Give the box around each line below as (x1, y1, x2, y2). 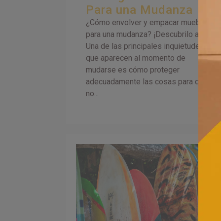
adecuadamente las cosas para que (86, 76, 208, 86)
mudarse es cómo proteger (86, 65, 180, 74)
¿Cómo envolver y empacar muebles (86, 17, 212, 27)
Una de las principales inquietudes (86, 41, 205, 51)
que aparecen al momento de (86, 53, 186, 63)
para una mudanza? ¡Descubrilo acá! (86, 29, 210, 39)
